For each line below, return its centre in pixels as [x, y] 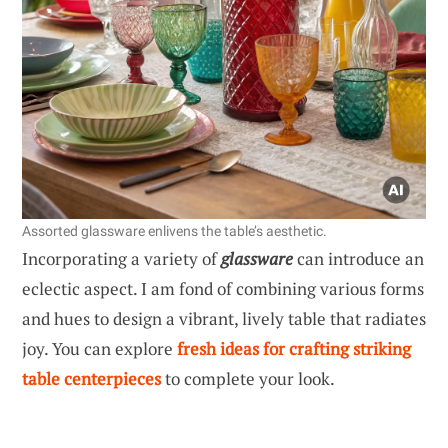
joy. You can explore [99, 348]
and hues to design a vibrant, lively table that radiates [224, 318]
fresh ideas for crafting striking [294, 348]
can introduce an [358, 258]
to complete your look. [248, 378]
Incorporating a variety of [121, 258]
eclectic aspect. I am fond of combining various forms [223, 288]
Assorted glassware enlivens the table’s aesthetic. [174, 230]
